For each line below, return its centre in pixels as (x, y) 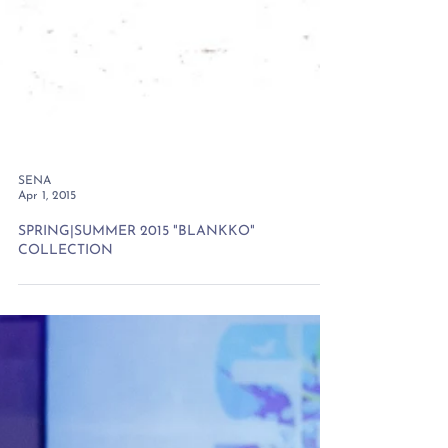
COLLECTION (65, 354)
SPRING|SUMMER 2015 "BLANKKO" (136, 335)
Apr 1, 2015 (47, 300)
